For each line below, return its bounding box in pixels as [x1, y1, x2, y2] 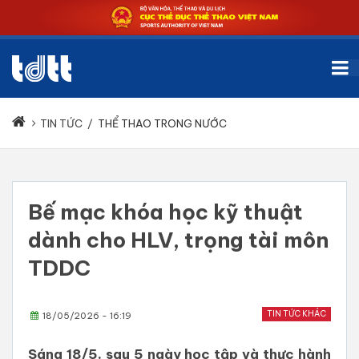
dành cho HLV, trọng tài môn [28, 227, 329, 254]
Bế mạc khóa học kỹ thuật [28, 199, 303, 226]
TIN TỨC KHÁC [267, 309, 326, 320]
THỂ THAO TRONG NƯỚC [98, 117, 227, 131]
